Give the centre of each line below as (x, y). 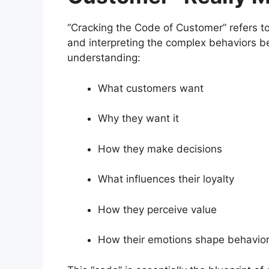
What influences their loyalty (166, 179)
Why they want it (138, 119)
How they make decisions (160, 149)
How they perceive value (157, 209)
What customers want (151, 88)
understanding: (104, 58)
